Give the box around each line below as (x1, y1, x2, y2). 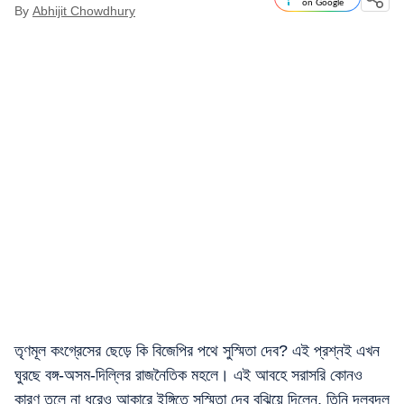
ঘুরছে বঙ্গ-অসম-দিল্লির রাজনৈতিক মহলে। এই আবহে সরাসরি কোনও (14, 366, 363, 384)
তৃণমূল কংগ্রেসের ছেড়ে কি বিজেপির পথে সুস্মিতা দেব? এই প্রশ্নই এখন (14, 342, 380, 360)
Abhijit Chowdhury (32, 4, 135, 18)
